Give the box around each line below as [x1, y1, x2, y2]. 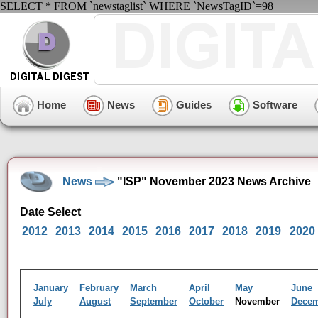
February [79, 283, 119, 293]
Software [250, 98, 297, 111]
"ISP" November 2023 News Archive [114, 175, 311, 187]
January [33, 283, 68, 293]
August [79, 296, 111, 307]
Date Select [20, 206, 81, 218]
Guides [173, 98, 212, 111]
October [189, 296, 224, 307]
